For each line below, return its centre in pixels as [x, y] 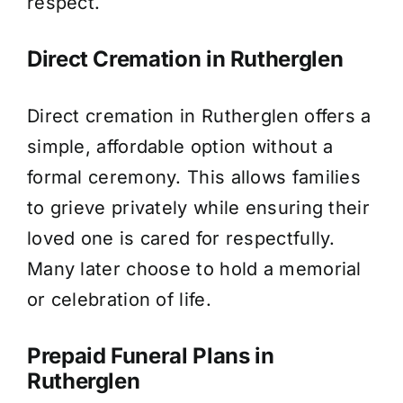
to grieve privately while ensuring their [198, 207]
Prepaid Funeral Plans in [150, 355]
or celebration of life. [119, 299]
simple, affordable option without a [180, 146]
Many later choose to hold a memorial [194, 269]
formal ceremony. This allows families [194, 177]
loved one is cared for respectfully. [181, 238]
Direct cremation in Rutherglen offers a [199, 116]
